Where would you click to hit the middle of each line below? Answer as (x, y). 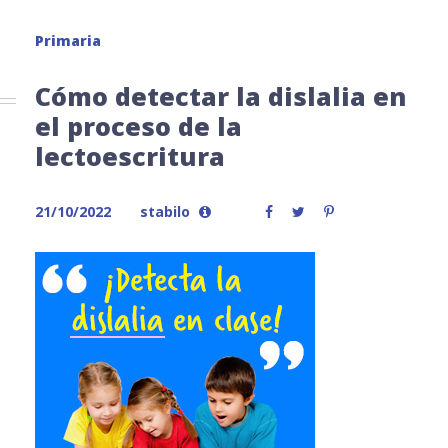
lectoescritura (130, 156)
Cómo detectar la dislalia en (220, 96)
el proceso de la (138, 126)
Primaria (68, 40)
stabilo (165, 211)
